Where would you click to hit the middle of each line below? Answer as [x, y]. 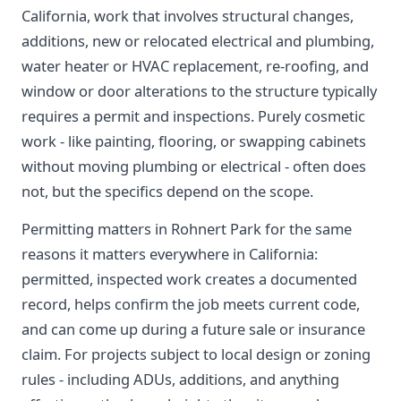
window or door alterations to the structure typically [199, 91]
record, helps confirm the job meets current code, [191, 304]
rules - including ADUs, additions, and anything [180, 379]
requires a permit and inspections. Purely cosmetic [193, 116]
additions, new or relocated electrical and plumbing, [198, 41]
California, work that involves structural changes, [188, 16]
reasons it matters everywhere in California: [170, 254]
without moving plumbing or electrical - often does [194, 166]
